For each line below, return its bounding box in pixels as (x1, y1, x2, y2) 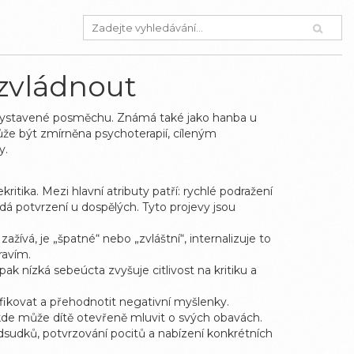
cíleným (173, 126, 217, 141)
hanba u (213, 111, 257, 125)
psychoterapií (95, 126, 168, 141)
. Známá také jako (111, 111, 213, 125)
